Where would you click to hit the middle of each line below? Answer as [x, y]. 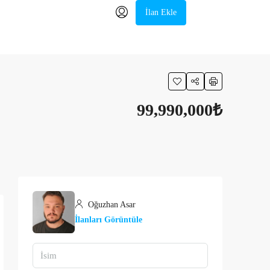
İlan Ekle [161, 12]
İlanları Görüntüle [108, 220]
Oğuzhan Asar [111, 205]
